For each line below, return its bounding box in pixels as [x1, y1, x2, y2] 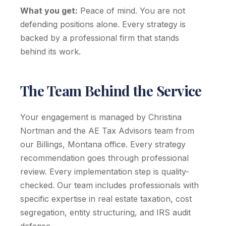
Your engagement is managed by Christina [20, 112, 182, 122]
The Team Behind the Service [20, 81, 202, 100]
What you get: [20, 6, 78, 16]
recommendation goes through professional [20, 153, 189, 163]
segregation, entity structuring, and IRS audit [20, 207, 191, 217]
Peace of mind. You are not [78, 6, 185, 16]
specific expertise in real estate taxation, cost [20, 194, 192, 204]
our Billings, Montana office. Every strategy [20, 139, 186, 149]
